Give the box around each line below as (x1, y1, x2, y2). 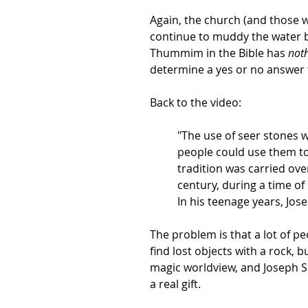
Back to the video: (150, 95, 241, 110)
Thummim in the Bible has (150, 45, 288, 60)
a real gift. (150, 276, 201, 291)
